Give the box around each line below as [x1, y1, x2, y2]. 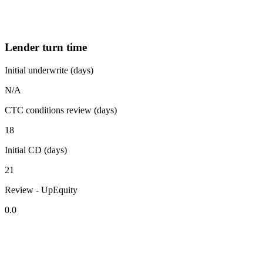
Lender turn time [5, 41, 87, 54]
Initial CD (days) [5, 144, 67, 155]
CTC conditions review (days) [5, 104, 117, 115]
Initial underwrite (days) [5, 65, 93, 75]
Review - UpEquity [5, 184, 77, 195]
